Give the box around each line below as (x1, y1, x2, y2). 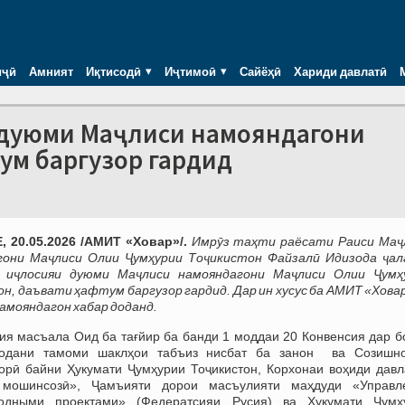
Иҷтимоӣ (165, 61, 216, 80)
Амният (29, 61, 73, 80)
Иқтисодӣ (86, 61, 141, 80)
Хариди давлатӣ (294, 61, 387, 80)
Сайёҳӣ (240, 61, 281, 80)
